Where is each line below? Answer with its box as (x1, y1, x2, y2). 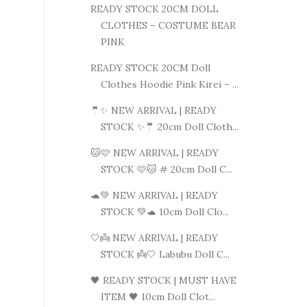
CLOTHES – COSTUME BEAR (100, 19, 236, 32)
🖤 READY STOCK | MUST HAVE (90, 273, 236, 286)
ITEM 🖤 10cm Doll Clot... (100, 290, 215, 303)
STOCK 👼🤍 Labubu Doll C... (100, 247, 230, 260)
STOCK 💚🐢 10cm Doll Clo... (100, 205, 229, 218)
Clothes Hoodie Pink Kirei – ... (100, 77, 238, 90)
